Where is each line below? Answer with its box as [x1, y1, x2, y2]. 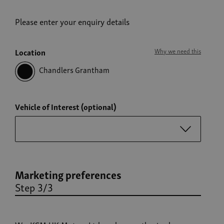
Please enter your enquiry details [15, 14, 129, 28]
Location [15, 45, 45, 58]
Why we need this [154, 45, 201, 56]
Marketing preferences [15, 165, 121, 183]
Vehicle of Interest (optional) [15, 100, 116, 113]
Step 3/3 [15, 178, 53, 195]
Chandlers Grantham [39, 63, 109, 76]
